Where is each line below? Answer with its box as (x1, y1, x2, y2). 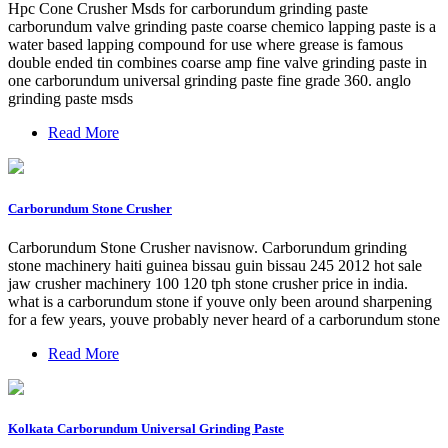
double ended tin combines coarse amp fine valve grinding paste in (8, 54, 427, 72)
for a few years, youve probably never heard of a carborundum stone (8, 310, 440, 328)
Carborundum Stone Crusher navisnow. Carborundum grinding (8, 238, 407, 256)
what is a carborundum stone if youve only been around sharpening (8, 292, 432, 310)
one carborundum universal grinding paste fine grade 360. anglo (8, 72, 411, 90)
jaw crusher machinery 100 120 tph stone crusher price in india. (8, 274, 408, 292)
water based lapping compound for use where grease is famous (8, 36, 403, 54)
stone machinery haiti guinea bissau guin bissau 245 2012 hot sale (8, 256, 422, 274)
